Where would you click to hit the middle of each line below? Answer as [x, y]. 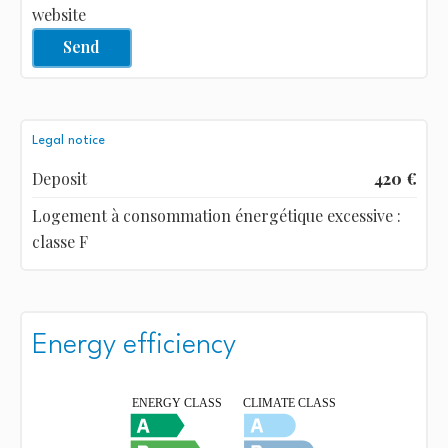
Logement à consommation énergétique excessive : [216, 215]
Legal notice [68, 140]
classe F [59, 241]
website [58, 14]
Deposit [59, 178]
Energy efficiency [133, 345]
